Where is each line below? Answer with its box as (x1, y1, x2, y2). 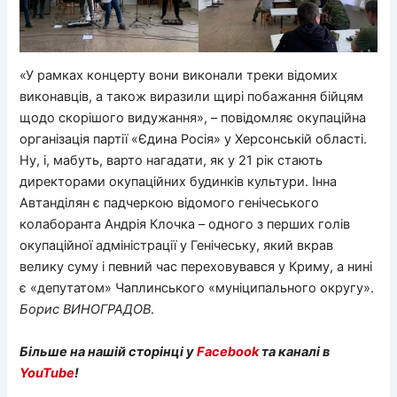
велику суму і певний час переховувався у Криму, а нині (19, 259, 373, 276)
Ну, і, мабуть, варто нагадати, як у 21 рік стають (19, 152, 323, 169)
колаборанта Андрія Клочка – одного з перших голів (19, 216, 351, 233)
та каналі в (259, 343, 331, 360)
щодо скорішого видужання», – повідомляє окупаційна (19, 110, 367, 127)
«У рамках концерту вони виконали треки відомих (19, 67, 339, 84)
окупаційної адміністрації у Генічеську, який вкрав (19, 237, 334, 254)
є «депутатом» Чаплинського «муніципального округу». (19, 280, 375, 297)
